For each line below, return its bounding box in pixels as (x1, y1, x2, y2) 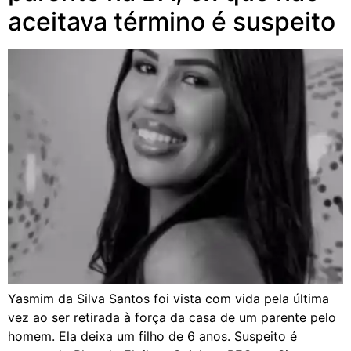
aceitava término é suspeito (8, 5, 335, 37)
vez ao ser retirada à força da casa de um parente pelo (8, 309, 336, 325)
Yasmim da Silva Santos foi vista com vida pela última (8, 290, 329, 306)
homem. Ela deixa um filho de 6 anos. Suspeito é (8, 327, 297, 344)
